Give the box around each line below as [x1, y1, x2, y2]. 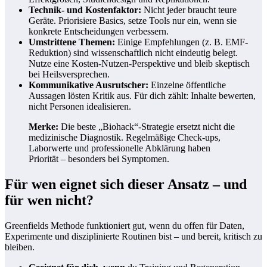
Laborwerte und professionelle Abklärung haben [29, 142, 210, 153]
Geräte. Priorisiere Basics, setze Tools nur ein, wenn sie [29, 15, 237, 26]
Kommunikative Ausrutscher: [29, 79, 148, 90]
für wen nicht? [5, 192, 94, 208]
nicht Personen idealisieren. [29, 101, 131, 111]
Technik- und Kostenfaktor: [29, 4, 141, 15]
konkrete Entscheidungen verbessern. [29, 26, 169, 36]
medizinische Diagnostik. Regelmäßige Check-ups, [29, 132, 221, 142]
